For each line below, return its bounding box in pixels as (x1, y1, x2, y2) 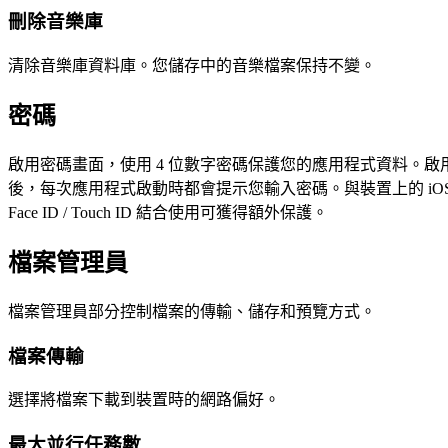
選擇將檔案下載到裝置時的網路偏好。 (8, 391, 280, 409)
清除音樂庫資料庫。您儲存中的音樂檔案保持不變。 (8, 57, 376, 75)
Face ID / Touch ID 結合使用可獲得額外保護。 (8, 203, 328, 221)
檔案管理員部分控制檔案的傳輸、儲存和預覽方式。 (8, 302, 376, 320)
